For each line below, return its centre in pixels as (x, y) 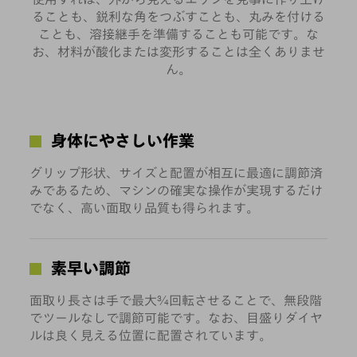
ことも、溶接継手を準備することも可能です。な (178, 34)
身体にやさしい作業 (121, 141)
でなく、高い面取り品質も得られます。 (145, 208)
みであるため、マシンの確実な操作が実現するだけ (177, 190)
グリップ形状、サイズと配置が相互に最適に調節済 (177, 173)
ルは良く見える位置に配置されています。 (151, 335)
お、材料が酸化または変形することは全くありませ (178, 52)
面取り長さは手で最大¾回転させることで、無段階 (176, 300)
